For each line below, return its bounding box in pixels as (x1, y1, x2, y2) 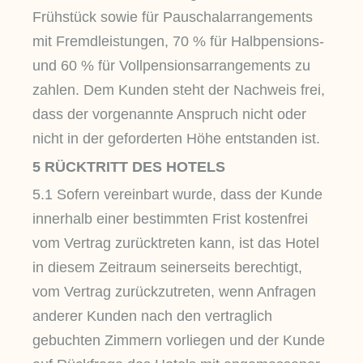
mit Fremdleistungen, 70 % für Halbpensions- (32, 33, 324, 50)
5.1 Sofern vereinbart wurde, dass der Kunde (32, 186, 322, 203)
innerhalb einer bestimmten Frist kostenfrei (32, 211, 308, 228)
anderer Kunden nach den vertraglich (32, 308, 272, 325)
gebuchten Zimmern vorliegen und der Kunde (32, 332, 325, 349)
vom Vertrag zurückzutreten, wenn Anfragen (32, 284, 316, 301)
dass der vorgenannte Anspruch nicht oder (32, 106, 306, 123)
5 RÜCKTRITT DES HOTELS (32, 158, 225, 175)
